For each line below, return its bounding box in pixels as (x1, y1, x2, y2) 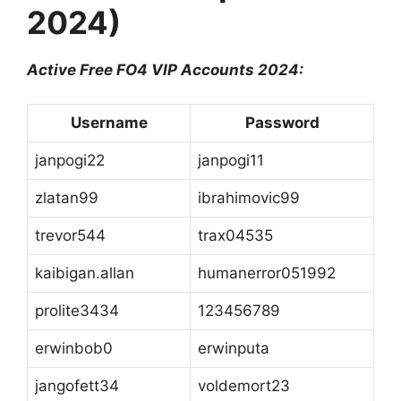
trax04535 (198, 226, 273, 245)
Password (244, 114, 320, 132)
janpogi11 (198, 151, 264, 170)
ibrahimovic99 (198, 189, 300, 208)
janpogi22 (35, 151, 105, 170)
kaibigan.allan (35, 264, 134, 283)
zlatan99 (35, 189, 98, 208)
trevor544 (35, 226, 106, 245)
